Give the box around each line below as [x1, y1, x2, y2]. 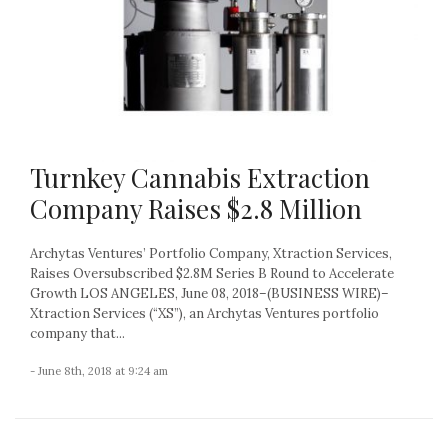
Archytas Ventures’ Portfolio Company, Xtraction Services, [30, 244, 392, 262]
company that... [30, 324, 125, 342]
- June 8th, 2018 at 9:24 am [30, 363, 168, 378]
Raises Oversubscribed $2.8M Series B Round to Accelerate [30, 264, 394, 282]
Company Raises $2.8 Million [30, 190, 362, 226]
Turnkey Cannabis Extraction [30, 159, 370, 195]
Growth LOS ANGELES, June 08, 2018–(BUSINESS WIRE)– [30, 284, 389, 302]
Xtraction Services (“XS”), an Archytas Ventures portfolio [30, 304, 379, 322]
